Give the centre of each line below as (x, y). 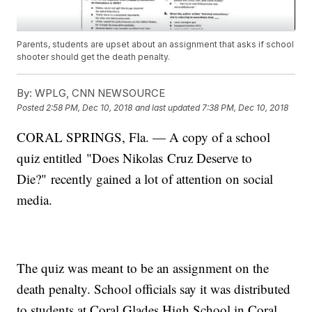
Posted (32, 108)
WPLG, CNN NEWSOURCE (99, 93)
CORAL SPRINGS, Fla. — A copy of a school (144, 137)
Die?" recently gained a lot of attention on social (145, 179)
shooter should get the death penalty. (94, 57)
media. (35, 200)
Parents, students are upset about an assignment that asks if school (156, 45)
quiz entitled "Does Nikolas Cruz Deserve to (135, 158)
